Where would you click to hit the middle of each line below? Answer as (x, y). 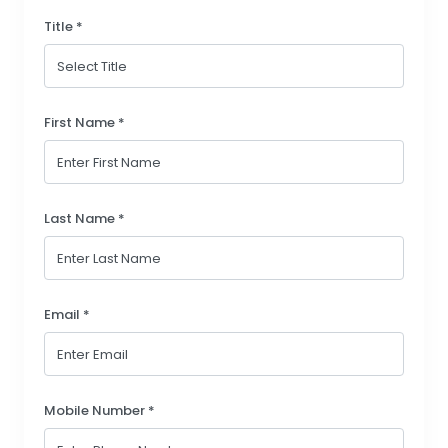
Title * (63, 26)
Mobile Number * (99, 410)
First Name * (84, 122)
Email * (67, 314)
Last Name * (84, 218)
